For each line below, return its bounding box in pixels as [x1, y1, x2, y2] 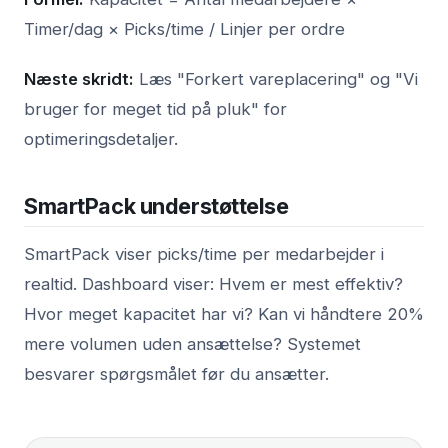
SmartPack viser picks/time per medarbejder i [24, 243, 384, 264]
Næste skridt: [24, 68, 134, 89]
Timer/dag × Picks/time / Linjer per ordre [24, 18, 345, 39]
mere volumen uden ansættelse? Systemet [24, 333, 361, 354]
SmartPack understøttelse [24, 192, 289, 219]
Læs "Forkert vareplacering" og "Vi [134, 68, 418, 89]
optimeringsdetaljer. [24, 128, 178, 149]
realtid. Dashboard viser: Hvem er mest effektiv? [24, 273, 403, 294]
